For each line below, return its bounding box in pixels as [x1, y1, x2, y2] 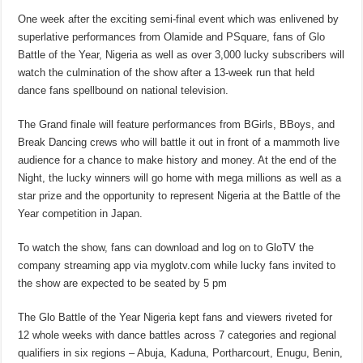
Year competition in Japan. [18, 207, 143, 220]
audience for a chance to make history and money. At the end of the [18, 154, 337, 167]
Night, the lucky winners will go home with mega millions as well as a [18, 172, 342, 185]
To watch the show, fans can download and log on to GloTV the [18, 241, 314, 254]
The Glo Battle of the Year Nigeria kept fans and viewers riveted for [18, 311, 333, 324]
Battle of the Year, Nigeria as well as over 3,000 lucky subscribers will [18, 49, 345, 62]
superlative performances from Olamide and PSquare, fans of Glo [18, 31, 326, 44]
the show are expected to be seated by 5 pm [18, 277, 228, 290]
